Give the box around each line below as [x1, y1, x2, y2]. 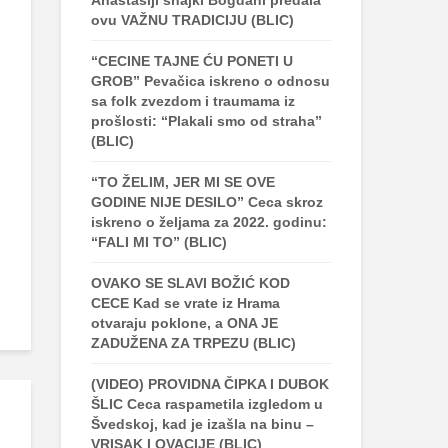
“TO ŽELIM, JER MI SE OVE [91, 174, 275, 190]
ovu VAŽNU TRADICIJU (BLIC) [91, 12, 294, 28]
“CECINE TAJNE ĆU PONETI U [91, 53, 293, 69]
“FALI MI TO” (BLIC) [91, 234, 227, 250]
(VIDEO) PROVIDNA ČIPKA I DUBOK [91, 376, 329, 392]
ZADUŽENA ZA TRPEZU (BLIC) [91, 335, 296, 351]
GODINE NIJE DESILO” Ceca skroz [91, 194, 323, 210]
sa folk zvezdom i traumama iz [91, 93, 295, 109]
